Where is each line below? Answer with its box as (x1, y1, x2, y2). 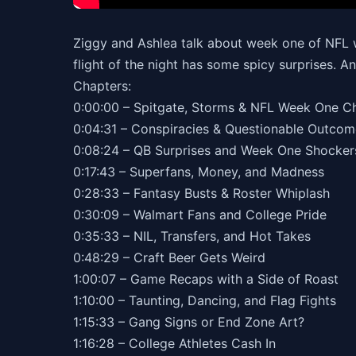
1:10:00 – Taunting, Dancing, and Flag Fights (73, 292, 344, 308)
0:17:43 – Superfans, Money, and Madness (73, 163, 332, 180)
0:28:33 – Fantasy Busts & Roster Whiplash (73, 184, 338, 201)
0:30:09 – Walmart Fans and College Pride (73, 206, 335, 222)
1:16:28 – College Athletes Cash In (73, 335, 284, 351)
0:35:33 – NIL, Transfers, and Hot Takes (73, 227, 319, 244)
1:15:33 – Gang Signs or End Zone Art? (73, 313, 312, 330)
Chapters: (73, 77, 131, 94)
